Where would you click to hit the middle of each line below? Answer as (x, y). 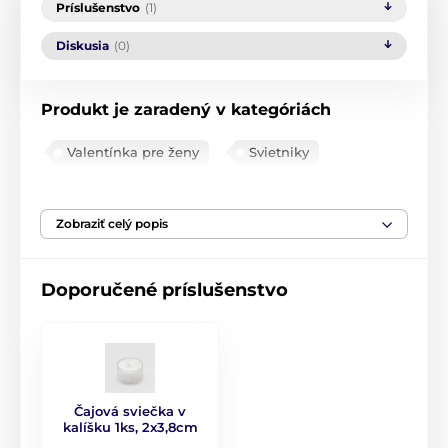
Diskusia (82, 45)
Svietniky (279, 152)
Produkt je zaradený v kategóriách (186, 109)
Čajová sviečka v (130, 411)
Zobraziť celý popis (112, 223)
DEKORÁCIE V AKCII (134, 187)
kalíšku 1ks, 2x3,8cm (130, 427)
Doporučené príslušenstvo (164, 290)
